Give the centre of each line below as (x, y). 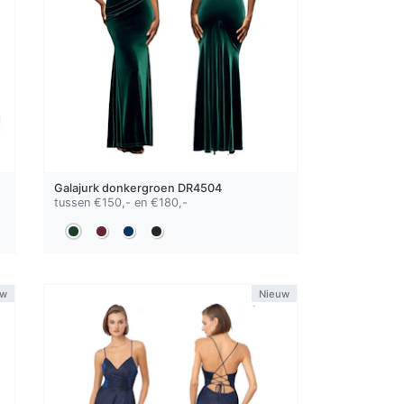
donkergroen (139, 188)
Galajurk (78, 188)
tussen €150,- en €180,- (121, 203)
